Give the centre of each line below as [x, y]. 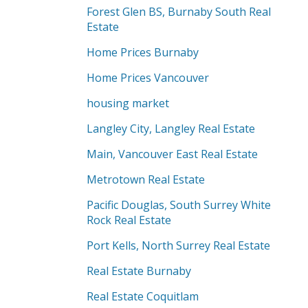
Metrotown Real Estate [146, 179]
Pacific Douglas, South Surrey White [179, 205]
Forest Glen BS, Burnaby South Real [179, 12]
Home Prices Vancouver [148, 78]
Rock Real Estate [129, 220]
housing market [128, 103]
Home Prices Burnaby [143, 52]
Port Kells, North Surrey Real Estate [178, 245]
